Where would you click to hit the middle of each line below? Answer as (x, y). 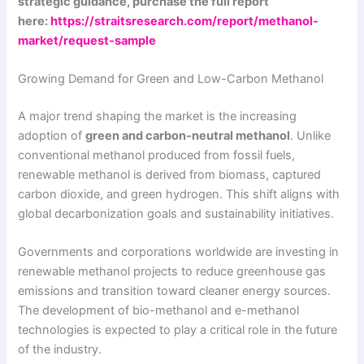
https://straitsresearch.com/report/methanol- (185, 21)
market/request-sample (87, 40)
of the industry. (60, 350)
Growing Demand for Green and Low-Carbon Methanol (171, 78)
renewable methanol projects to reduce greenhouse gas (172, 272)
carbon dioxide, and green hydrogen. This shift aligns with (179, 194)
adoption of (52, 135)
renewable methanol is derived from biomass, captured (170, 174)
